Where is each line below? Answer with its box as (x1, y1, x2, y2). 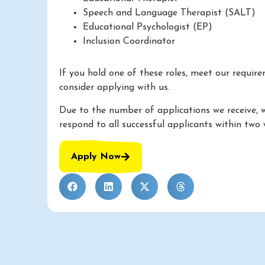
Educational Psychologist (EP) (83, 22, 212, 33)
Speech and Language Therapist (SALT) (83, 8, 256, 18)
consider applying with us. (59, 83, 170, 93)
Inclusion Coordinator (83, 37, 175, 47)
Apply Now (71, 151, 121, 161)
